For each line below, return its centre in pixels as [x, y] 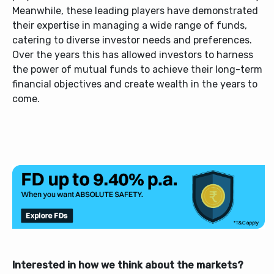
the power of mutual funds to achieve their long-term [137, 70]
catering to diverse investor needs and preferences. [132, 40]
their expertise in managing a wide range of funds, [130, 26]
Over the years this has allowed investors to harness [133, 55]
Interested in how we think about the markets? [128, 265]
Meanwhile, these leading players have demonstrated [135, 11]
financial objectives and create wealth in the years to [135, 84]
